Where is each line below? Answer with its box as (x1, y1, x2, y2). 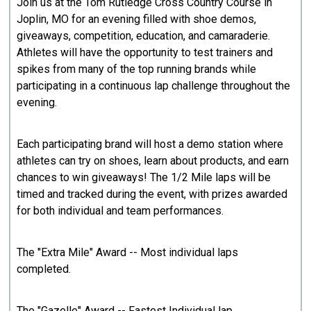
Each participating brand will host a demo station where (17, 137, 284, 151)
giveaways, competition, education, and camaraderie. (17, 29, 271, 43)
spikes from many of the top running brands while (17, 62, 257, 76)
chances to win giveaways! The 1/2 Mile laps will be (17, 171, 271, 185)
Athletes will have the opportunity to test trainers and (17, 46, 274, 60)
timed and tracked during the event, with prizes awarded (17, 187, 288, 201)
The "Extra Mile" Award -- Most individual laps (17, 246, 239, 260)
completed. (17, 262, 72, 276)
